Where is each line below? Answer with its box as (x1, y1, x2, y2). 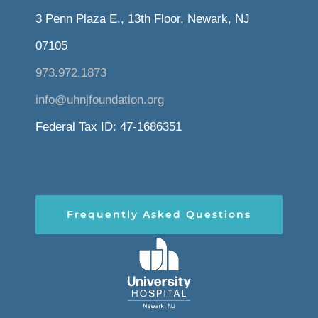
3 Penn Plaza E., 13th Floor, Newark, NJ (35, 12, 250, 26)
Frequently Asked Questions (67, 208, 251, 221)
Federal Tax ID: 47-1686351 (35, 120, 182, 134)
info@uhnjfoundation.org (35, 93, 164, 107)
